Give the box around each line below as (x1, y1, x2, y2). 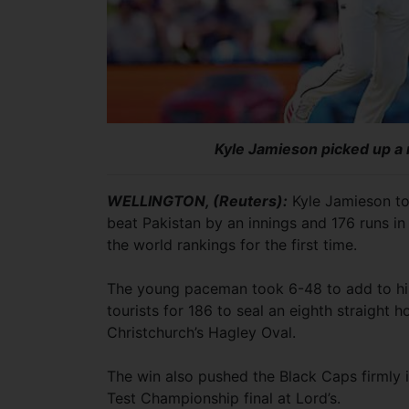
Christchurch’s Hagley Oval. (107, 323, 296, 342)
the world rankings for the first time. (107, 236, 357, 255)
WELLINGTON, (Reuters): (107, 192, 288, 211)
